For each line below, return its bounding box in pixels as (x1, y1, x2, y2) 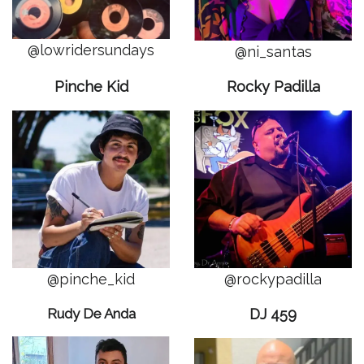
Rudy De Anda (46, 305, 136, 322)
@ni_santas (234, 43, 312, 60)
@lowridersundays (28, 41, 154, 58)
